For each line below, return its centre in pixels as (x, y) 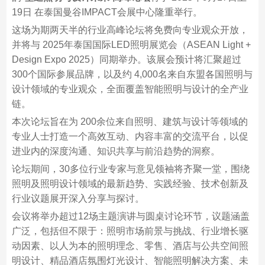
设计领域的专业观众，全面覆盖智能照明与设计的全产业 (130, 89)
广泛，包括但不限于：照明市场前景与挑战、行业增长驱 (130, 231)
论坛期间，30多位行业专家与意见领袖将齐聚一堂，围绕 (130, 169)
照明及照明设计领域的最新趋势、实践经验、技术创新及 (130, 184)
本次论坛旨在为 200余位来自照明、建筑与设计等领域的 (130, 122)
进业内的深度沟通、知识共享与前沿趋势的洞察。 (116, 151)
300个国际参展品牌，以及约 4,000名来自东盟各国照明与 (132, 74)
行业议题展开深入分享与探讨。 (78, 198)
